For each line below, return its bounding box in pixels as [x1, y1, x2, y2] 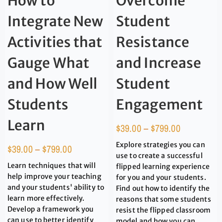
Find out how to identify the [116, 183, 210, 193]
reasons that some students [116, 194, 211, 204]
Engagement [116, 95, 203, 113]
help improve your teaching [7, 171, 101, 181]
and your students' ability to [7, 182, 104, 192]
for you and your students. [116, 172, 206, 182]
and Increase [116, 54, 202, 72]
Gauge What [7, 54, 90, 72]
